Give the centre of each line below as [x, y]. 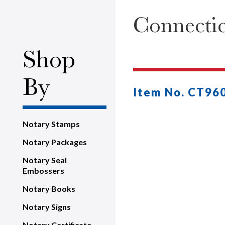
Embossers [43, 171]
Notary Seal [45, 160]
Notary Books [49, 189]
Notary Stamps [51, 124]
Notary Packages [55, 142]
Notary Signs [47, 207]
